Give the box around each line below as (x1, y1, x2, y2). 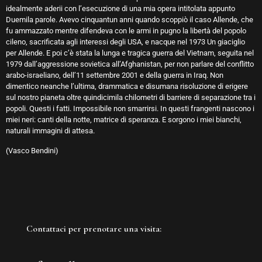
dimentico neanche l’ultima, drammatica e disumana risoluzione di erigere (6, 82, 248, 91)
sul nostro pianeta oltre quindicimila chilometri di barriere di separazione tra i (6, 93, 256, 102)
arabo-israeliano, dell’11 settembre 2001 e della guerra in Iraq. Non (6, 71, 223, 80)
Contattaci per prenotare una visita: (26, 223, 161, 235)
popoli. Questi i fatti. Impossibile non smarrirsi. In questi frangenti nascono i (6, 104, 254, 113)
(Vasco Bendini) (6, 146, 58, 155)
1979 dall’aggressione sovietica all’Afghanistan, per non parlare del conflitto (6, 60, 254, 68)
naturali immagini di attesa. (6, 126, 95, 135)
